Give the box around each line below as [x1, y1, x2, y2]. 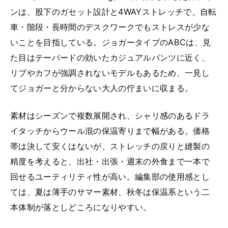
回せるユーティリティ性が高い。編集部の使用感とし [10, 171, 210, 182]
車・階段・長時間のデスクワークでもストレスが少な [10, 21, 210, 32]
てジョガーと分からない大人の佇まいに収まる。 [10, 82, 193, 93]
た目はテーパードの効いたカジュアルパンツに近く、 [10, 52, 210, 63]
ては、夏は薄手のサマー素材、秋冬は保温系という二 [10, 186, 210, 197]
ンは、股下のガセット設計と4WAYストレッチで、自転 [10, 6, 217, 17]
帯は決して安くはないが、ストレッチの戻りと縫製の [10, 140, 210, 151]
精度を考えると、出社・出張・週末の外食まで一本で [10, 156, 210, 166]
